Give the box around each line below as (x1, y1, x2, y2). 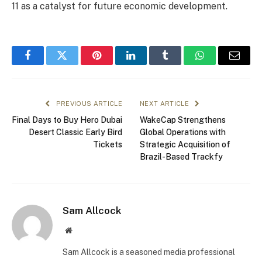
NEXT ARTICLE (140, 100, 191, 108)
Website (71, 226, 98, 235)
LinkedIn (130, 58, 169, 70)
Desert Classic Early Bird (29, 127, 122, 137)
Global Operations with (140, 127, 226, 137)
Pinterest (95, 58, 133, 70)
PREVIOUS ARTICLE (54, 100, 122, 108)
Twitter (61, 58, 92, 70)
